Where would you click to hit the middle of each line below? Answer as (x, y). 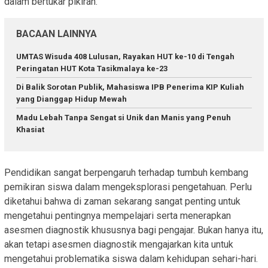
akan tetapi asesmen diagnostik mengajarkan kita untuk (119, 244)
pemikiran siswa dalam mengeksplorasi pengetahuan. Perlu (128, 187)
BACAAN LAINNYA (57, 34)
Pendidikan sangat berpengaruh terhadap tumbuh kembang (126, 172)
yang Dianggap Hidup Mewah (71, 99)
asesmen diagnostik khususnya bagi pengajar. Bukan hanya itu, (134, 230)
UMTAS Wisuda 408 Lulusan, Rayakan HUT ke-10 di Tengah (125, 57)
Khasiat (30, 130)
